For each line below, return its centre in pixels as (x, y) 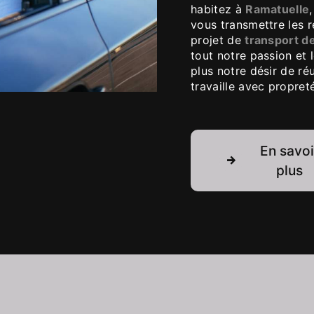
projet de (218, 40)
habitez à (218, 9)
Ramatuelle (278, 9)
